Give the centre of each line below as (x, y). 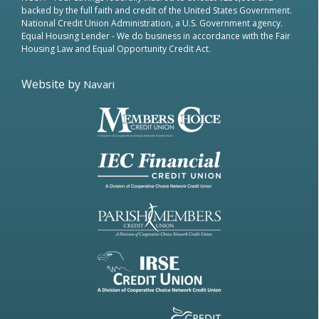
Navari (99, 84)
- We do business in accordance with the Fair (201, 36)
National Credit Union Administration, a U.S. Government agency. (152, 23)
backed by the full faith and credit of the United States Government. (157, 10)
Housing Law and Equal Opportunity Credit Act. (116, 49)
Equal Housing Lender (67, 36)
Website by (52, 84)
